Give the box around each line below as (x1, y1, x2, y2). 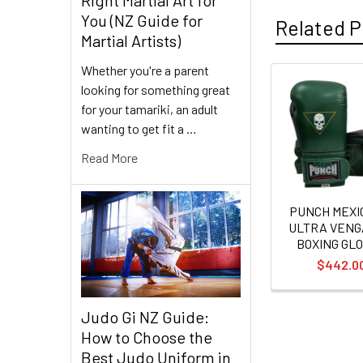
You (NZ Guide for (81, 10, 203, 30)
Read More (81, 149, 138, 165)
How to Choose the (81, 327, 212, 348)
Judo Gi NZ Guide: (81, 307, 209, 327)
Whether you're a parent (81, 62, 209, 78)
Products (266, 117, 348, 142)
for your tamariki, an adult (81, 100, 218, 117)
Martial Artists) (81, 30, 181, 50)
